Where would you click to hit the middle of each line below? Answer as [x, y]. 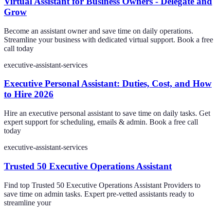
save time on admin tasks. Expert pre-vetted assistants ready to [99, 194]
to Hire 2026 [29, 94]
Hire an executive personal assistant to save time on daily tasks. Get [107, 113]
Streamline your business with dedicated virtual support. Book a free [109, 39]
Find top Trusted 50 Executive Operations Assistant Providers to [102, 185]
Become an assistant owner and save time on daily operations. [99, 31]
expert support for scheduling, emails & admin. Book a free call [101, 122]
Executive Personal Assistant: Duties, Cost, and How [108, 84]
